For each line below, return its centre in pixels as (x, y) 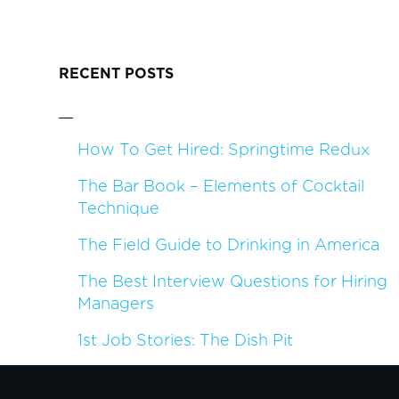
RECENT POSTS (116, 71)
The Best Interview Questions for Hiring (232, 280)
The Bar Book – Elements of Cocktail (220, 185)
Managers (115, 302)
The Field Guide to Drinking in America (228, 244)
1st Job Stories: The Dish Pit (185, 339)
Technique (118, 207)
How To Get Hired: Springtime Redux (223, 148)
